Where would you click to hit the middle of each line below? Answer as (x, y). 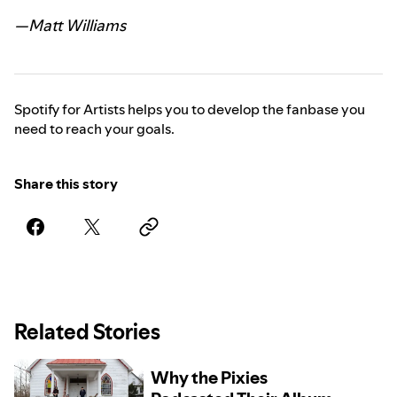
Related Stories (87, 332)
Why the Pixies (209, 378)
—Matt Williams (70, 26)
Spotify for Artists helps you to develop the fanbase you (190, 109)
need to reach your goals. (94, 129)
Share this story (66, 184)
